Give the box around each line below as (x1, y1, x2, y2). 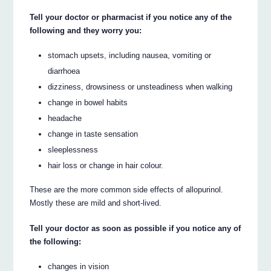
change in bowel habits (48, 97, 128, 107)
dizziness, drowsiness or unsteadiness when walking (48, 82, 233, 91)
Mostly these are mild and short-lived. (30, 198, 162, 208)
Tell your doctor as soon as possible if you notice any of (30, 224, 241, 233)
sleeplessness (48, 145, 99, 154)
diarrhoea (48, 66, 80, 76)
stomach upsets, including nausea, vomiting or (48, 50, 212, 60)
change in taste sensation (48, 129, 139, 139)
